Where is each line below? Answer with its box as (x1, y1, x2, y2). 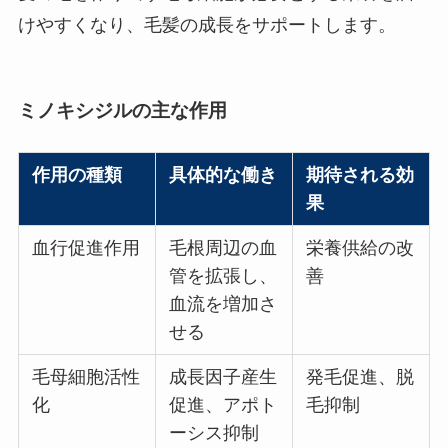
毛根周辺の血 (169, 237, 278, 258)
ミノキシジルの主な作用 (17, 99, 227, 121)
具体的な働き (169, 164, 278, 185)
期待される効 (306, 164, 415, 185)
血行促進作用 (32, 237, 141, 258)
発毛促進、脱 (306, 366, 415, 387)
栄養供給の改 (306, 237, 415, 258)
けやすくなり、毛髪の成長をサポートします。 (17, 15, 396, 36)
